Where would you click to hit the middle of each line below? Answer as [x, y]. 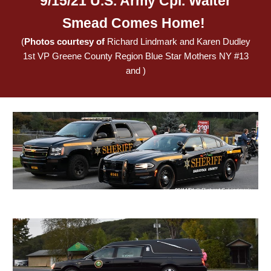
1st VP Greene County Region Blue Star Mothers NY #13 [135, 56]
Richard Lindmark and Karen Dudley [178, 42]
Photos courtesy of [65, 42]
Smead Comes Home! [135, 23]
